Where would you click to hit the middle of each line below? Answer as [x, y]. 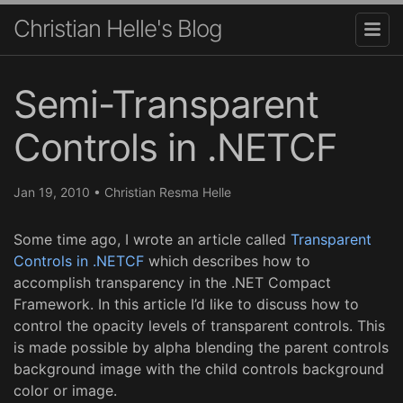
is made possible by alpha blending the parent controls [201, 347]
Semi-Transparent [166, 103]
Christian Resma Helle [168, 192]
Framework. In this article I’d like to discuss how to [186, 304]
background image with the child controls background [199, 368]
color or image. [65, 390]
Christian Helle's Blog [118, 28]
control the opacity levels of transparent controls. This [199, 325]
